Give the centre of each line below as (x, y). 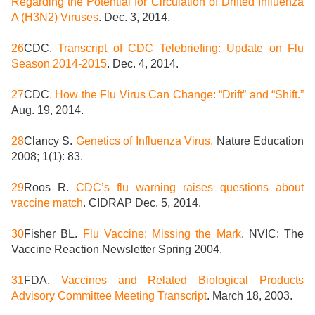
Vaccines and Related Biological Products (182, 281)
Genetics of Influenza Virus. (144, 141)
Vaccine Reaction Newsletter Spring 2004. (118, 250)
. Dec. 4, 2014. (143, 64)
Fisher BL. (53, 234)
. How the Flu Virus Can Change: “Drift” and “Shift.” (176, 95)
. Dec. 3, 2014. (134, 18)
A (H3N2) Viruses (55, 18)
